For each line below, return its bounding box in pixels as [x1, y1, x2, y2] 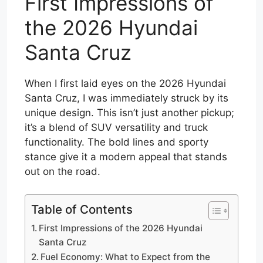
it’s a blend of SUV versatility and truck [25, 122, 208, 133]
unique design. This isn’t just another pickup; [25, 107, 234, 119]
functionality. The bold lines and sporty [25, 136, 208, 148]
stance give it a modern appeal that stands [25, 151, 227, 163]
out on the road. [25, 166, 100, 177]
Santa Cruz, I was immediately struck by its [25, 92, 228, 104]
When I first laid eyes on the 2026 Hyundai [25, 77, 226, 89]
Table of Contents [31, 201, 133, 217]
